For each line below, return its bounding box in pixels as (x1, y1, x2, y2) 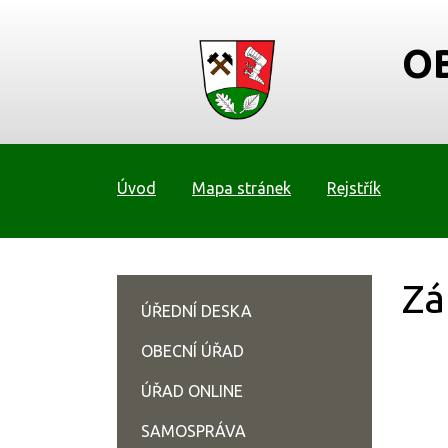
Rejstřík (327, 179, 381, 197)
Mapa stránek (192, 179, 291, 197)
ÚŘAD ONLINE (141, 382, 243, 400)
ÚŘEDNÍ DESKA (141, 302, 252, 320)
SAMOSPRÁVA (141, 422, 246, 440)
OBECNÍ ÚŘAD (141, 342, 244, 360)
